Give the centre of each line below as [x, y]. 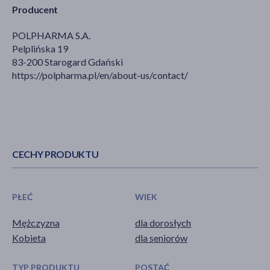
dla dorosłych [163, 222]
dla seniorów [161, 237]
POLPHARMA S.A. [51, 36]
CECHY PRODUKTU [55, 154]
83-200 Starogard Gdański [67, 62]
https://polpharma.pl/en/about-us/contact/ [100, 75]
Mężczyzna [36, 222]
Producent [35, 10]
